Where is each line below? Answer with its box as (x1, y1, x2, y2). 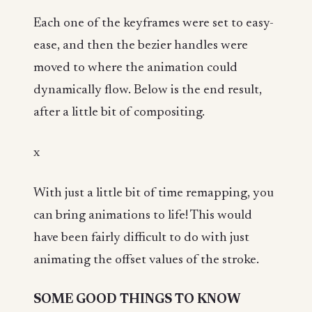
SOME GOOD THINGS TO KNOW (33, 292, 240, 306)
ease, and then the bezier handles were (33, 39, 248, 53)
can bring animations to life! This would (33, 208, 252, 222)
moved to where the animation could (33, 61, 237, 75)
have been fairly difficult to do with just (33, 231, 249, 244)
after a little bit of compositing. (33, 106, 205, 120)
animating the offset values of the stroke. (33, 253, 259, 267)
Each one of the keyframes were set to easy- (33, 17, 274, 31)
